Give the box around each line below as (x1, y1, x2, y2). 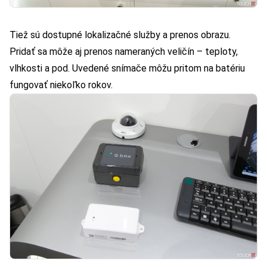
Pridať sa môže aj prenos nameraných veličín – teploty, (10, 46, 238, 58)
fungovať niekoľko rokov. (10, 79, 113, 91)
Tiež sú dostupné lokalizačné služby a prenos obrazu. (10, 29, 231, 41)
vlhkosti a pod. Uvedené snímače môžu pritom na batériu (10, 63, 245, 74)
